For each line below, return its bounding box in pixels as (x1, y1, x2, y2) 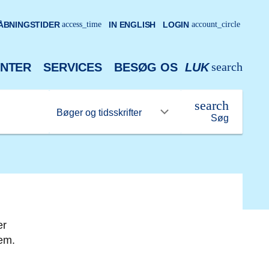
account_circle (192, 20, 240, 29)
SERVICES (43, 61, 102, 74)
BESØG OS (114, 61, 178, 74)
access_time (62, 20, 102, 29)
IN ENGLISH (109, 20, 156, 29)
